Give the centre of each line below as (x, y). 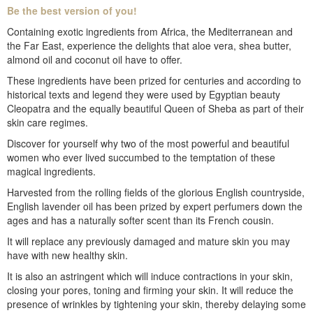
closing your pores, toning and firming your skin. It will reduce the (150, 290)
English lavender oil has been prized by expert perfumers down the (155, 206)
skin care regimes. (48, 123)
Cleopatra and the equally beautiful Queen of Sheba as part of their (155, 109)
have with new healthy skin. (67, 255)
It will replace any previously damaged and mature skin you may (148, 241)
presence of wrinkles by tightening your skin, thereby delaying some (156, 304)
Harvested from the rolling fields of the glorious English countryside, (156, 192)
